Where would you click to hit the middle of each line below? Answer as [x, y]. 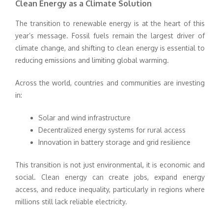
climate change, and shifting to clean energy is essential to [110, 48]
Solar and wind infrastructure [85, 118]
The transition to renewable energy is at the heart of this [110, 24]
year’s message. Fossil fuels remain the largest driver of [110, 36]
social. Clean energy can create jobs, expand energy [110, 177]
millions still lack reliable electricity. [71, 202]
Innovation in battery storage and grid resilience [115, 142]
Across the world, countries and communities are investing [110, 83]
